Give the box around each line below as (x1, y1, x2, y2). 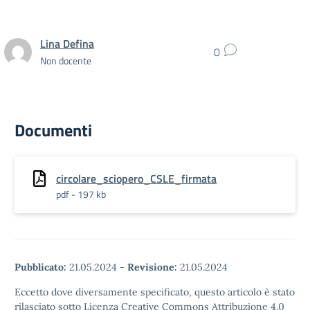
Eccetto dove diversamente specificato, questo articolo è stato (15, 286, 295, 298)
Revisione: (127, 261, 177, 273)
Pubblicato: (15, 261, 66, 273)
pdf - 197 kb (56, 187, 106, 201)
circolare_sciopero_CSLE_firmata (56, 170, 217, 187)
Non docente (40, 53, 91, 68)
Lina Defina (40, 35, 94, 52)
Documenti (15, 118, 92, 143)
